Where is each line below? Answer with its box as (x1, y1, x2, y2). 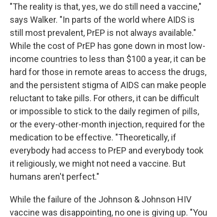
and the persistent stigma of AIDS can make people (10, 80, 206, 90)
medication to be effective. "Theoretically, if (10, 132, 176, 142)
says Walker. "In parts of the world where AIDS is (10, 15, 195, 25)
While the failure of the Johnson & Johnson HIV (10, 194, 191, 204)
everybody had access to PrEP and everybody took (10, 145, 203, 155)
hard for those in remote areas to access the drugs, (10, 67, 206, 77)
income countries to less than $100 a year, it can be (10, 54, 206, 64)
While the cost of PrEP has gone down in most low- (10, 41, 205, 51)
